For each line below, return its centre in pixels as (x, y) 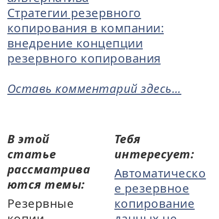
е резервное (152, 188)
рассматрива (49, 169)
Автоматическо (160, 173)
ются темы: (46, 184)
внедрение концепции (75, 43)
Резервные (41, 203)
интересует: (154, 154)
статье (32, 154)
